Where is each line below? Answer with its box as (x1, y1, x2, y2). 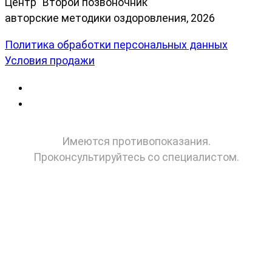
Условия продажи (5, 54, 95, 67)
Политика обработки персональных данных (5, 38, 228, 51)
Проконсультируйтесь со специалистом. (33, 151, 239, 164)
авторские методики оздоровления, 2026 (5, 12, 215, 25)
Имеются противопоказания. (61, 135, 211, 148)
